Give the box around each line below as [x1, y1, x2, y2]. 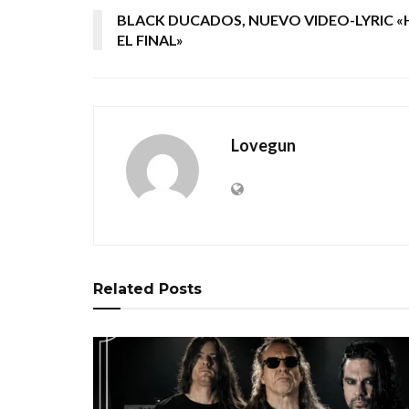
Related [93, 279, 154, 298]
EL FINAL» [117, 30, 184, 48]
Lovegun [231, 134, 296, 155]
